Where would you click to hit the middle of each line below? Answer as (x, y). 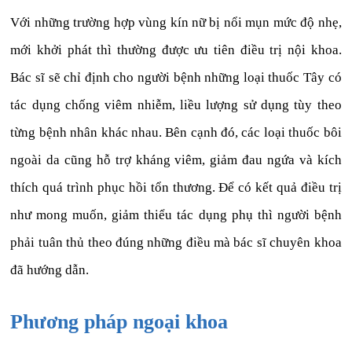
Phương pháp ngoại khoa (119, 322)
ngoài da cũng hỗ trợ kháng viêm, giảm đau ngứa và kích (176, 160)
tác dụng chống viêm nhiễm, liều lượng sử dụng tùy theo (176, 105)
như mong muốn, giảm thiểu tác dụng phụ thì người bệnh (176, 215)
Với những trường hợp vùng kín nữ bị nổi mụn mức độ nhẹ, (176, 23)
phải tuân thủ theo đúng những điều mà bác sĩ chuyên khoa (176, 243)
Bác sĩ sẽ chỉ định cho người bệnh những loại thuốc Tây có (176, 78)
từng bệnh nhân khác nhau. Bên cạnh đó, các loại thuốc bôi (176, 133)
